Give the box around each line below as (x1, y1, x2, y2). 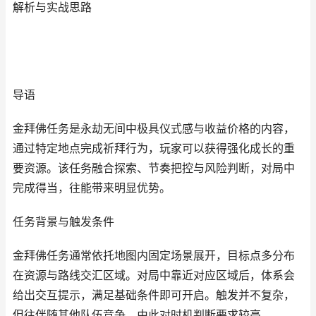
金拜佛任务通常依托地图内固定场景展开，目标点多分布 (13, 249, 295, 262)
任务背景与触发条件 (13, 215, 114, 229)
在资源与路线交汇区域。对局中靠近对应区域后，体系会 (13, 269, 295, 282)
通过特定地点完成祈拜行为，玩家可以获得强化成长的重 (13, 142, 295, 155)
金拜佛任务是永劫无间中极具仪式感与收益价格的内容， (13, 122, 295, 135)
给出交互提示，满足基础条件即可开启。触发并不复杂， (13, 288, 295, 302)
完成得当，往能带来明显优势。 (13, 181, 171, 195)
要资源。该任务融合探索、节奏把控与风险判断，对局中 (13, 162, 295, 175)
